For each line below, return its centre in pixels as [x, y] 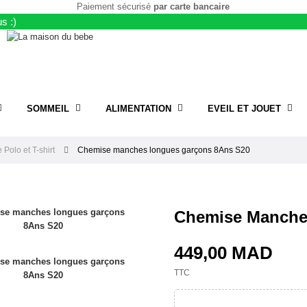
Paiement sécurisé [115, 7]
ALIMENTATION [138, 109]
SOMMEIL [48, 109]
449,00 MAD [223, 253]
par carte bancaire [192, 7]
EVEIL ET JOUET [244, 109]
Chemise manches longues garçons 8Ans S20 [164, 150]
